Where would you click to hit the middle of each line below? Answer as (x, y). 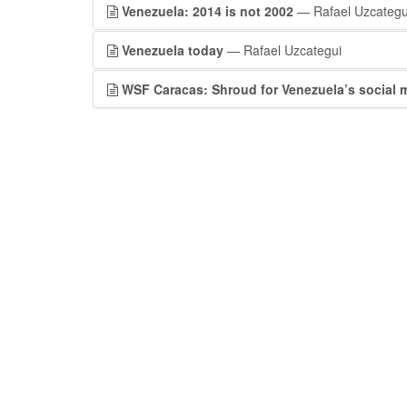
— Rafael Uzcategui (283, 50)
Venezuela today (173, 50)
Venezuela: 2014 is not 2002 (208, 11)
